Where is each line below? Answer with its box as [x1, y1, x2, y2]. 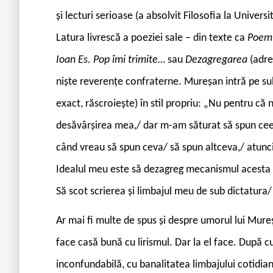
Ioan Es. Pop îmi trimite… [56, 54, 168, 66]
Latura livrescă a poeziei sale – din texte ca [56, 32, 247, 44]
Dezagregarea [185, 54, 250, 66]
